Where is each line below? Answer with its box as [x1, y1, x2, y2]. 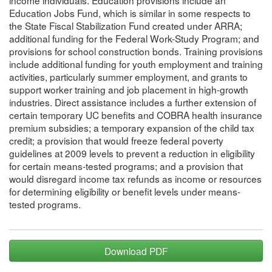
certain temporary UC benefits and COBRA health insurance [9, 107, 262, 121]
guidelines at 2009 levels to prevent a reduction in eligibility [9, 146, 255, 160]
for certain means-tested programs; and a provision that [9, 158, 243, 172]
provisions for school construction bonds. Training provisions [9, 44, 263, 58]
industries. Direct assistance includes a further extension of [9, 95, 256, 109]
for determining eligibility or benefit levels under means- [9, 184, 240, 198]
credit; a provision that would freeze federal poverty [9, 133, 223, 147]
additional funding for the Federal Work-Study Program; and [9, 31, 259, 45]
